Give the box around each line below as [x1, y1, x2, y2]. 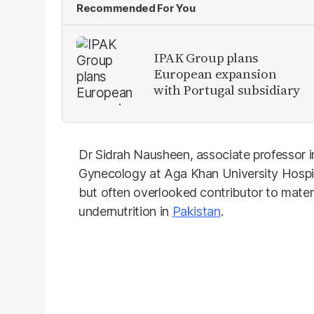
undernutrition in [78, 204, 172, 219]
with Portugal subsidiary [153, 80, 300, 99]
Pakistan [172, 204, 221, 219]
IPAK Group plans [153, 48, 259, 67]
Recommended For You [76, 1, 196, 15]
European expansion [153, 64, 277, 83]
